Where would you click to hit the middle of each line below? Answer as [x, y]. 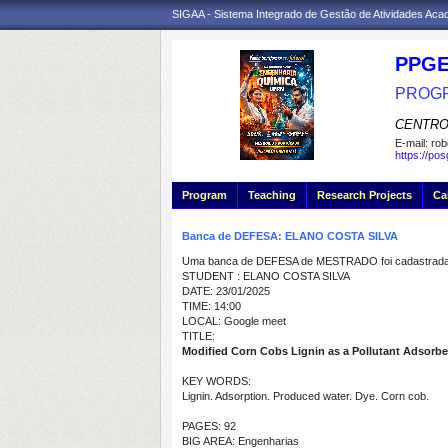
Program [204, 195]
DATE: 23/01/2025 [226, 291]
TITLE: [198, 336]
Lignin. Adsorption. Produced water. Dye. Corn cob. [305, 396]
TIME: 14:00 [211, 306]
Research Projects [364, 195]
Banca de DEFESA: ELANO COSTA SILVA [290, 236]
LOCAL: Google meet [234, 321]
